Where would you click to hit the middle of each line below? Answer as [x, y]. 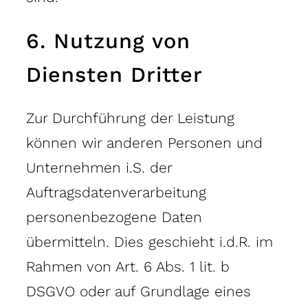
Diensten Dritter [114, 74]
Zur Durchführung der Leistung [130, 118]
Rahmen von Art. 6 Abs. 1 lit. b [128, 266]
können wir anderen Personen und [144, 142]
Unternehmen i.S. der [99, 167]
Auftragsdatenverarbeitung [116, 192]
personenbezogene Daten [114, 217]
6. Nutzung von [108, 41]
